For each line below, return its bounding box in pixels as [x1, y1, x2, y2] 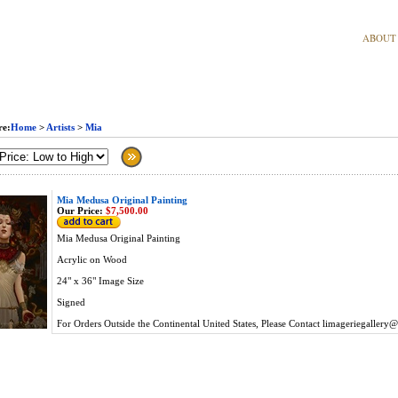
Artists [45, 122, 75, 132]
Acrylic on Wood [56, 254, 127, 265]
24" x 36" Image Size [56, 275, 144, 286]
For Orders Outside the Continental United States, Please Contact [56, 318, 322, 329]
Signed [56, 297, 85, 307]
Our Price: [56, 205, 103, 216]
